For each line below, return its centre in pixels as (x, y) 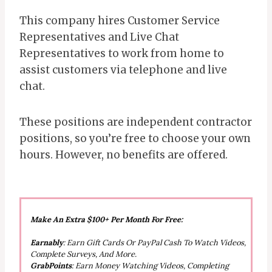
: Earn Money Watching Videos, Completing (150, 265)
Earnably (47, 242)
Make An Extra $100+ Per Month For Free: (107, 219)
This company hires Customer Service (120, 20)
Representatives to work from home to (122, 53)
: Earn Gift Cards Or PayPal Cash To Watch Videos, (155, 242)
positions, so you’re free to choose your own (135, 138)
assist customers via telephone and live (123, 70)
